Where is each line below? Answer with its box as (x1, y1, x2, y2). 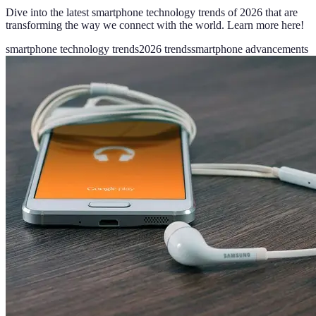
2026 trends (139, 43, 191, 56)
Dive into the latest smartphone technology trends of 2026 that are (6, 6, 298, 19)
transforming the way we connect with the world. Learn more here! (6, 19, 304, 32)
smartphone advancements (191, 43, 308, 56)
